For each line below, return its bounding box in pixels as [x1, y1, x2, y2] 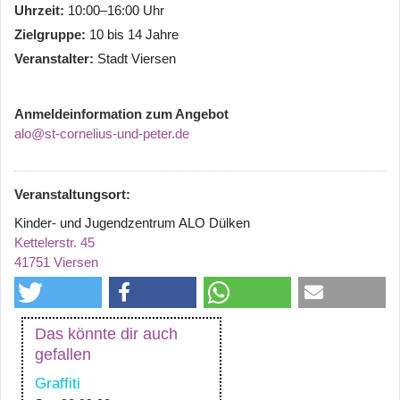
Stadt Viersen [97, 50, 176, 66]
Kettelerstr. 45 [14, 234, 95, 250]
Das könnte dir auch [35, 324, 178, 343]
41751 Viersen [14, 254, 98, 270]
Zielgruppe [14, 26, 81, 42]
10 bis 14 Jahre [89, 26, 179, 42]
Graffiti [35, 374, 80, 392]
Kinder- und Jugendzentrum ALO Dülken [14, 214, 250, 230]
